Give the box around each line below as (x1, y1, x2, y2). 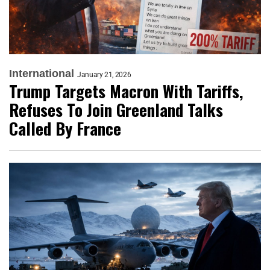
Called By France (9, 116, 121, 140)
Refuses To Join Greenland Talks (9, 97, 223, 122)
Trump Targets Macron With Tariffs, (9, 78, 243, 103)
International (9, 67, 74, 80)
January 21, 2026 (77, 70, 131, 79)
